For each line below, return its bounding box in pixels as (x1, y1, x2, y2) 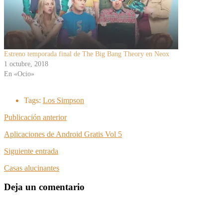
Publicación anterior (4, 112, 67, 121)
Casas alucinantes (4, 163, 59, 172)
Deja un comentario (4, 182, 85, 193)
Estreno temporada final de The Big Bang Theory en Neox (4, 50, 169, 58)
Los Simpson (43, 96, 84, 105)
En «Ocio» (4, 70, 34, 78)
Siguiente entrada (4, 146, 58, 155)
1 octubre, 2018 (4, 60, 48, 68)
